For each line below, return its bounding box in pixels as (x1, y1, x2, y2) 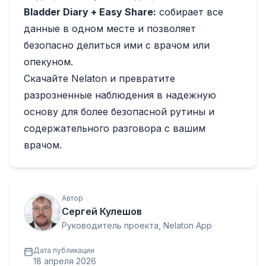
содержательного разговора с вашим (24, 122, 205, 134)
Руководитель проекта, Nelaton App (62, 220, 212, 230)
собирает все (156, 5, 223, 18)
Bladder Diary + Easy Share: (24, 5, 156, 18)
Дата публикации (33, 245, 94, 255)
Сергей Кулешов (62, 205, 142, 217)
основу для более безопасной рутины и (24, 105, 214, 118)
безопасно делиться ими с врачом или (24, 39, 210, 51)
